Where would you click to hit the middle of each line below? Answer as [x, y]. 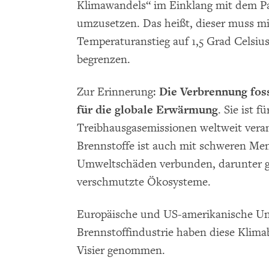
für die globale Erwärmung [147, 110]
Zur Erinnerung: [118, 92]
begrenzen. [104, 60]
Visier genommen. [121, 251]
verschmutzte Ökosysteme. [144, 182]
